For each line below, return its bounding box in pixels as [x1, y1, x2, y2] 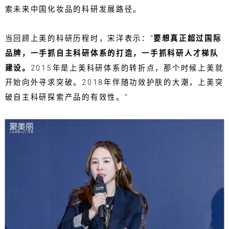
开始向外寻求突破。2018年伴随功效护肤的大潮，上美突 [5, 78, 224, 87]
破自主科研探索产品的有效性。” [5, 93, 128, 102]
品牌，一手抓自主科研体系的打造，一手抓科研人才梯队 [5, 49, 219, 58]
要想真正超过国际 [153, 34, 222, 43]
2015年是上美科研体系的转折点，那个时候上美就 [30, 63, 224, 73]
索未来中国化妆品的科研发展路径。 [5, 5, 142, 14]
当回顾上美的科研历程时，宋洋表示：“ [5, 34, 153, 43]
